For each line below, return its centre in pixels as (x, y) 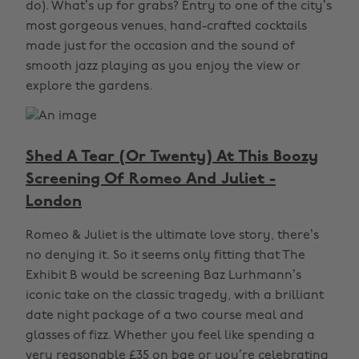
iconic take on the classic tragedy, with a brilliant (175, 296)
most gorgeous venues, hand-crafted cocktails (166, 26)
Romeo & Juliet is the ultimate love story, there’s (172, 236)
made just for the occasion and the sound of (160, 46)
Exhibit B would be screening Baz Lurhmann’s (163, 276)
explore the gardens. (89, 87)
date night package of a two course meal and (165, 316)
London (54, 202)
